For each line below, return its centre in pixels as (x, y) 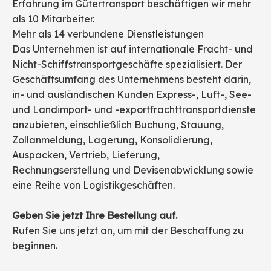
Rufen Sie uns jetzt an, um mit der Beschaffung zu (128, 230)
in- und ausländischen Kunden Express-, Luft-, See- (132, 94)
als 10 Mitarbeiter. (53, 18)
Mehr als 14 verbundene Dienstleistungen (108, 34)
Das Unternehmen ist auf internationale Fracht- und (132, 49)
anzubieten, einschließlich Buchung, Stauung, (118, 124)
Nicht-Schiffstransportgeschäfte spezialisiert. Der (127, 64)
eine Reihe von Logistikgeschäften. (93, 185)
